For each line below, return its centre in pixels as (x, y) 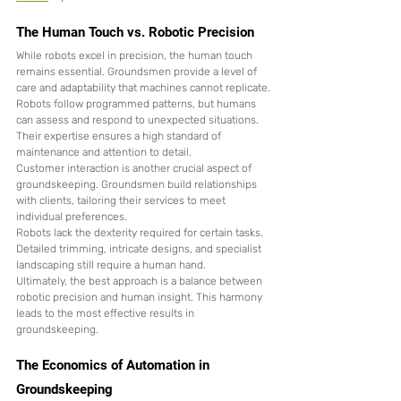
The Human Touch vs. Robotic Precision (135, 33)
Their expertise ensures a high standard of (120, 137)
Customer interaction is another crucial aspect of (135, 169)
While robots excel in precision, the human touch (136, 56)
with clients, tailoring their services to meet (122, 201)
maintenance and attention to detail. (104, 153)
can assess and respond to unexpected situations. (139, 120)
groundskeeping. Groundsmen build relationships (138, 185)
